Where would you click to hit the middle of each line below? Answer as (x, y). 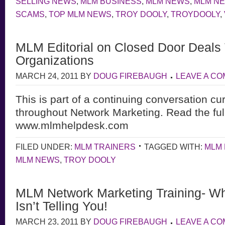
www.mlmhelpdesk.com (72, 125)
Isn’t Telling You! (62, 206)
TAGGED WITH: (174, 147)
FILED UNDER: (45, 147)
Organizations (55, 60)
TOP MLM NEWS (80, 14)
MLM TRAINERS (105, 147)
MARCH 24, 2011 (47, 76)
